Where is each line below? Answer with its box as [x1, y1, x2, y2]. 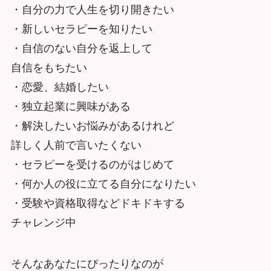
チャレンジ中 [10, 217, 76, 229]
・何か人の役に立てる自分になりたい [10, 178, 196, 191]
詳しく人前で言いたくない [10, 139, 142, 152]
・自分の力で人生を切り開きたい [10, 4, 174, 16]
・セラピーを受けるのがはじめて [10, 158, 174, 171]
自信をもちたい [10, 62, 87, 74]
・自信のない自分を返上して [10, 42, 152, 55]
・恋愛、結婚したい [10, 81, 109, 94]
